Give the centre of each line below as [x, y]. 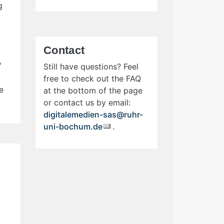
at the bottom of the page [93, 90]
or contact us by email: [87, 102]
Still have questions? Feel [91, 66]
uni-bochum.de [73, 126]
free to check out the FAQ [92, 78]
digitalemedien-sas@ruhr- [93, 114]
